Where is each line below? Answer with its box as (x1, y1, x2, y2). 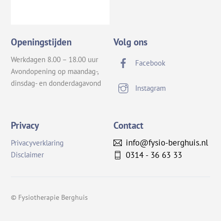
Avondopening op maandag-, (11, 67, 99, 76)
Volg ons (113, 36, 148, 48)
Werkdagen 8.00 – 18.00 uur (11, 55, 99, 65)
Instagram (133, 83, 166, 93)
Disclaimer (11, 150, 44, 160)
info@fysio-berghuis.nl (125, 137, 208, 148)
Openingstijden (11, 36, 72, 48)
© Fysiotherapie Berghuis (11, 192, 88, 202)
